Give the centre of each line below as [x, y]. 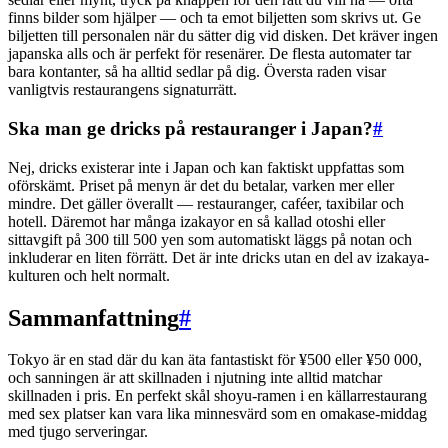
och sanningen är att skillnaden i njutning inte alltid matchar [195, 378]
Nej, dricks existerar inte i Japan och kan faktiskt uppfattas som [206, 167]
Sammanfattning [93, 317]
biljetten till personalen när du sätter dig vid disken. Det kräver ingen [223, 36]
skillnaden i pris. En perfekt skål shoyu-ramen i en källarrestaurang [217, 396]
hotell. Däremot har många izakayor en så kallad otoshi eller [196, 221]
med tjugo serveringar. [78, 432]
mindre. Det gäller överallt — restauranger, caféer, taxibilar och [206, 203]
